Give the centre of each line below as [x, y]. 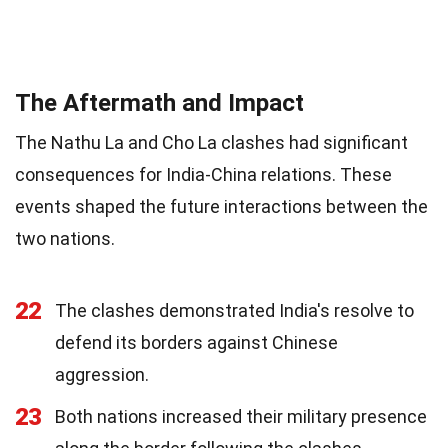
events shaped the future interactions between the [221, 206]
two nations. [65, 238]
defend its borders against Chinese [196, 342]
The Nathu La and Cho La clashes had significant [211, 142]
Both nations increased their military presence [241, 416]
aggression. [102, 374]
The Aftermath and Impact [159, 103]
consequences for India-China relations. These [203, 174]
